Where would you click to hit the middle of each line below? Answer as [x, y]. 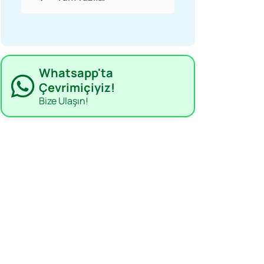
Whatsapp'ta [76, 73]
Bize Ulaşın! [64, 101]
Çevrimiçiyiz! [77, 88]
